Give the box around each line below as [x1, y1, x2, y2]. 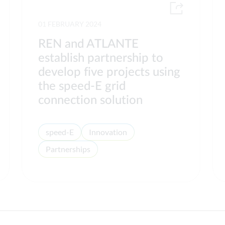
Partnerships [46, 144, 91, 154]
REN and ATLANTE [38, 38, 139, 50]
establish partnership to [38, 52, 164, 64]
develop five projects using [38, 66, 181, 78]
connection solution [38, 94, 143, 106]
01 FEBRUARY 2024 [38, 20, 102, 28]
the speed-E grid [38, 80, 126, 92]
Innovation [89, 127, 128, 137]
